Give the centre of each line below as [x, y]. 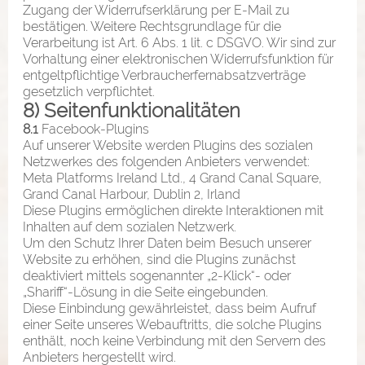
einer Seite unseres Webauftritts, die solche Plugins [172, 324]
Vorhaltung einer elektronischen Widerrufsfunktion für [178, 59]
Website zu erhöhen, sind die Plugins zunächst [159, 259]
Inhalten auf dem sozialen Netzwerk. [130, 226]
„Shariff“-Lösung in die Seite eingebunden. [145, 292]
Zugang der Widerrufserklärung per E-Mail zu [156, 10]
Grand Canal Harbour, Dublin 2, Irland [132, 194]
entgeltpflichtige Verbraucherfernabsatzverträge [164, 75]
